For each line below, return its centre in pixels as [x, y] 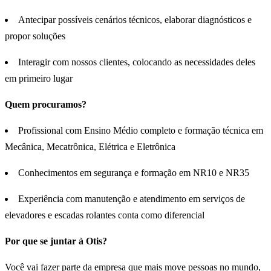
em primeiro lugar [39, 79]
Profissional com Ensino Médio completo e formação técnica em [141, 131]
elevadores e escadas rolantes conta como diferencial [105, 215]
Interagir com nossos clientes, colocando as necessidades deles [137, 62]
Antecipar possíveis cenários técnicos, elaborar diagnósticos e [135, 20]
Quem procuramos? [46, 105]
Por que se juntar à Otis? [56, 241]
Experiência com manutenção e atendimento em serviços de [132, 199]
